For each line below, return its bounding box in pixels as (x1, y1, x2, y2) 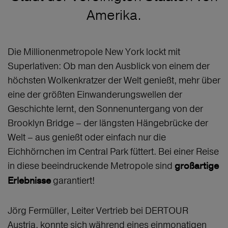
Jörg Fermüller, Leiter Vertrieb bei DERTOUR (8, 205, 188, 217)
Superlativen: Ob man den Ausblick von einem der (8, 60, 210, 72)
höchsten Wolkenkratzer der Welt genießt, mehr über (8, 74, 220, 87)
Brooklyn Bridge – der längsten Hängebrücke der (8, 117, 208, 129)
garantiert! (51, 175, 98, 187)
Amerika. (87, 6, 141, 24)
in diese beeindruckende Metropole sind (8, 160, 175, 172)
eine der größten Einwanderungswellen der (8, 89, 182, 101)
